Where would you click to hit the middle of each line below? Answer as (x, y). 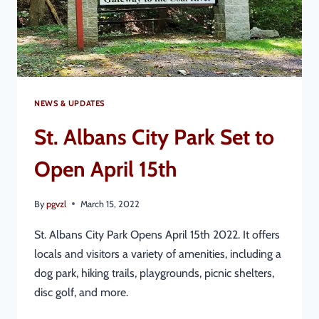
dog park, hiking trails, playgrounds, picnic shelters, (154, 273)
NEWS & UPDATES (69, 103)
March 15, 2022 (110, 204)
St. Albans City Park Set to (154, 137)
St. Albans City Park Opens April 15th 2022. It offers (157, 234)
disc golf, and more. (81, 292)
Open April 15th (106, 169)
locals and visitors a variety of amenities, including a (158, 253)
